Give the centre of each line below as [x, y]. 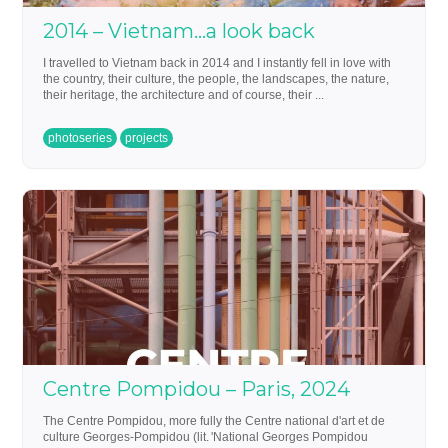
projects [147, 137]
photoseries [80, 137]
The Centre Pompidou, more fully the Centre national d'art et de [214, 420]
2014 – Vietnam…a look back [179, 30]
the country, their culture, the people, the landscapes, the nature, [216, 78]
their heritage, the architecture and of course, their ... [184, 94]
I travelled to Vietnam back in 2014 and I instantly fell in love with [217, 62]
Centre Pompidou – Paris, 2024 [197, 388]
